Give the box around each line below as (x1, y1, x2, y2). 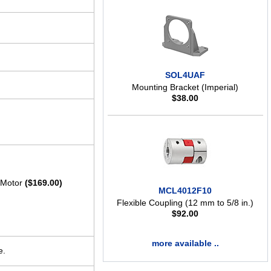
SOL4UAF (165, 70, 206, 80)
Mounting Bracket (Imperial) (132, 82, 239, 93)
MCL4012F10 (158, 186, 212, 196)
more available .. (151, 238, 219, 249)
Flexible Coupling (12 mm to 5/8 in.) (117, 198, 254, 208)
